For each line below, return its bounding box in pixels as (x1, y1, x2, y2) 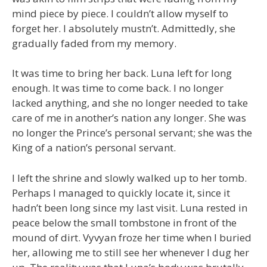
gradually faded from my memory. (12, 36, 176, 50)
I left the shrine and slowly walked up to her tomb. (12, 170, 247, 185)
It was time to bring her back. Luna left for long (12, 66, 232, 80)
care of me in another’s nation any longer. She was (12, 111, 246, 125)
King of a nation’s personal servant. (12, 141, 176, 155)
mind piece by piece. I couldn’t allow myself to (12, 6, 228, 20)
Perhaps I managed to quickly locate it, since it (12, 185, 230, 200)
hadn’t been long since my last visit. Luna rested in (12, 200, 247, 215)
